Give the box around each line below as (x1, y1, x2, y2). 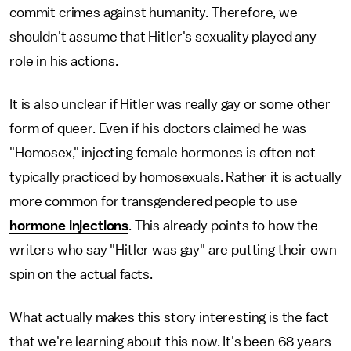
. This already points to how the (128, 219, 319, 233)
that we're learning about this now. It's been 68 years (9, 335, 331, 349)
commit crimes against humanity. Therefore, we (9, 5, 298, 20)
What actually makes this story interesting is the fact (9, 310, 329, 324)
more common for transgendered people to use (9, 194, 299, 208)
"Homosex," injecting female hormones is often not (9, 146, 317, 160)
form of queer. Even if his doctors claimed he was (9, 121, 307, 136)
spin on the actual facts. (9, 267, 153, 281)
